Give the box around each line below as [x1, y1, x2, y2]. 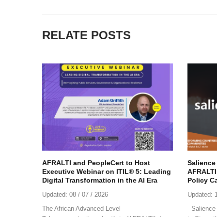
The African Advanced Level [42, 204, 121, 212]
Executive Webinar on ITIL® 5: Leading [42, 167, 171, 175]
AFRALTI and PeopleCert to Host [42, 158, 150, 167]
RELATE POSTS [42, 28, 131, 42]
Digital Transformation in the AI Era [42, 176, 157, 184]
